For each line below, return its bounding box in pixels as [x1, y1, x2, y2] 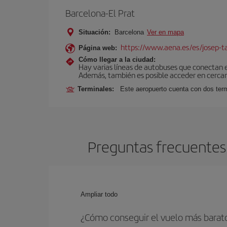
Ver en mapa [147, 28, 184, 36]
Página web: [79, 44, 117, 52]
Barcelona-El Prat [65, 6, 135, 20]
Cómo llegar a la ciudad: [79, 56, 156, 63]
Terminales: [78, 85, 118, 93]
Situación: [79, 28, 110, 36]
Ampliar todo [81, 191, 118, 198]
